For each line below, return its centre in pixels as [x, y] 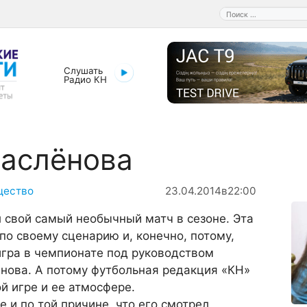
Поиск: [231, 12]
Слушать [83, 70]
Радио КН [85, 79]
